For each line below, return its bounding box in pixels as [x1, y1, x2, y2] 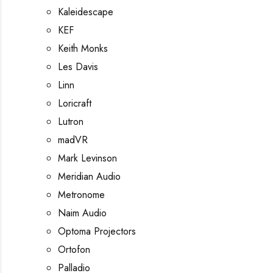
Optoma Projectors [58, 224, 136, 238]
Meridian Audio [58, 169, 121, 183]
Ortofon [58, 243, 90, 257]
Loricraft [58, 96, 91, 110]
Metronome [58, 188, 105, 202]
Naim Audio [58, 206, 107, 220]
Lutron [58, 115, 83, 129]
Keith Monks [58, 41, 108, 55]
